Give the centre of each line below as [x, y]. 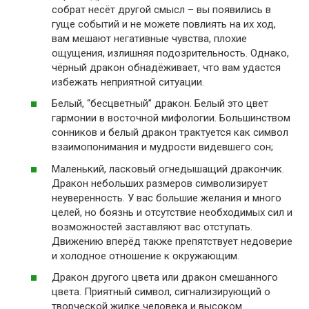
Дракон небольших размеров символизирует [160, 183]
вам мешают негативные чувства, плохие [149, 38]
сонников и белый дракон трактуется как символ [170, 132]
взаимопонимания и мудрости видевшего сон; [162, 147]
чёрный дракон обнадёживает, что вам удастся [166, 67]
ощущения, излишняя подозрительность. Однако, [170, 53]
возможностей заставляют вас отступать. [152, 227]
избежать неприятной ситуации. [128, 82]
